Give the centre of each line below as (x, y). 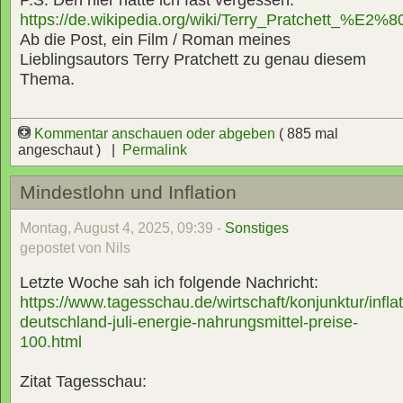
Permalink (155, 149)
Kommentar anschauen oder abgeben (155, 133)
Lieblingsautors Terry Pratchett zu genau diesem (193, 59)
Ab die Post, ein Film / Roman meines (155, 39)
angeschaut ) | (70, 149)
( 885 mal (309, 133)
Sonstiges (257, 228)
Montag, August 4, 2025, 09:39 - (122, 228)
